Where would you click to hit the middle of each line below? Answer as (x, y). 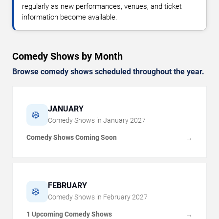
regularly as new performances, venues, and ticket (102, 7)
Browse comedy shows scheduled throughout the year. (108, 72)
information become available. (70, 17)
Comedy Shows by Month (67, 56)
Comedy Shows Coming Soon (72, 138)
